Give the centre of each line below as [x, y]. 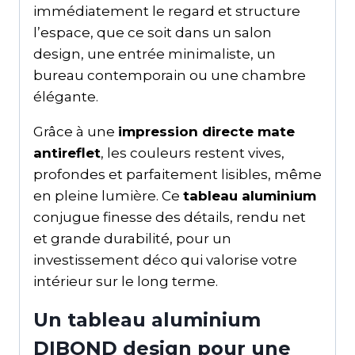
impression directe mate [206, 131]
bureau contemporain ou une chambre [170, 75]
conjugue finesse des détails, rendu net [170, 217]
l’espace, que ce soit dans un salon [153, 32]
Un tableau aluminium [147, 319]
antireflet [67, 153]
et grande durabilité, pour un [132, 238]
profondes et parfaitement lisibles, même [177, 174]
